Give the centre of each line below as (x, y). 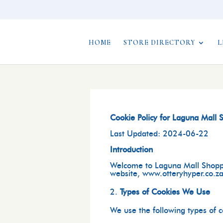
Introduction (132, 150)
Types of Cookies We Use (165, 192)
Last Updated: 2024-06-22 (160, 134)
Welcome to (131, 166)
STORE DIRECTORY (159, 42)
